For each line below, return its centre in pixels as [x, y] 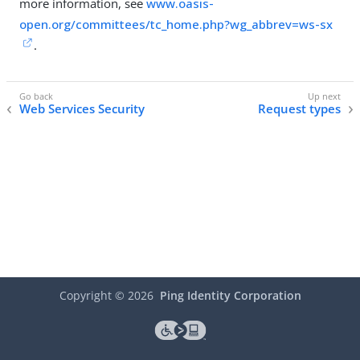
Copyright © [93, 296]
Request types [299, 109]
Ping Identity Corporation [230, 296]
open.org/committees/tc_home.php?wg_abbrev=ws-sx [176, 24]
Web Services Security [82, 109]
